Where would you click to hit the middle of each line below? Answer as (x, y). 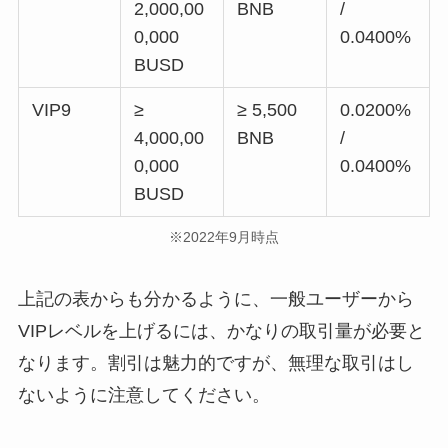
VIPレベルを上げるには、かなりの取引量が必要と (221, 331)
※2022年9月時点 (224, 237)
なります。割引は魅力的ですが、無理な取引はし (215, 363)
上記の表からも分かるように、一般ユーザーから (215, 299)
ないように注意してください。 (143, 395)
